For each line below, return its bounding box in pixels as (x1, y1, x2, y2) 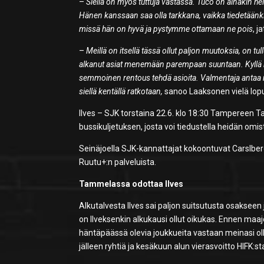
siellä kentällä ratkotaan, (79, 87, 163, 97)
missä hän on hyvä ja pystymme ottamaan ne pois (79, 24, 253, 34)
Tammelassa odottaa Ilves (79, 179, 184, 189)
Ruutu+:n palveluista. (79, 157, 157, 167)
